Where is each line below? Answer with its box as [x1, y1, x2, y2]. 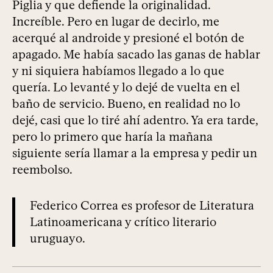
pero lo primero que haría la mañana [12, 129, 213, 144]
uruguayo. [30, 231, 85, 246]
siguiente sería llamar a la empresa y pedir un [12, 146, 257, 161]
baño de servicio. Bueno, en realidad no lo [12, 96, 240, 112]
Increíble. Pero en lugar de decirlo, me [12, 14, 219, 29]
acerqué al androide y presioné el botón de [12, 30, 244, 46]
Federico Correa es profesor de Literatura [30, 198, 254, 213]
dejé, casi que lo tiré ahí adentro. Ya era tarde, [12, 113, 258, 128]
